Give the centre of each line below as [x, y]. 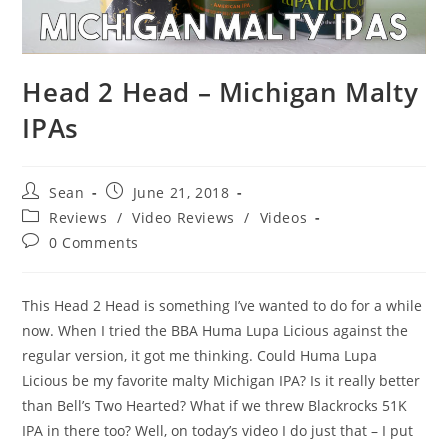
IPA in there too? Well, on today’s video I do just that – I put [218, 430]
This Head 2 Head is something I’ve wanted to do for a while [222, 305]
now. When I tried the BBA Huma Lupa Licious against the [215, 330]
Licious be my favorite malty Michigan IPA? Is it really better [221, 380]
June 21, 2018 [181, 192]
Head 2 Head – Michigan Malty [220, 91]
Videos [283, 217]
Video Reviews [183, 217]
